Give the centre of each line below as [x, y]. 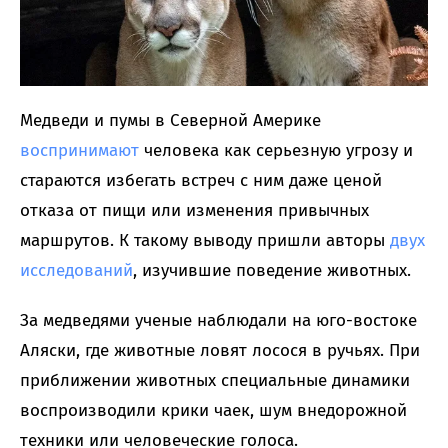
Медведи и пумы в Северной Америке [170, 120]
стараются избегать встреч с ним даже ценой [201, 180]
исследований [76, 270]
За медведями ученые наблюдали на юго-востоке [218, 320]
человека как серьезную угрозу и [276, 150]
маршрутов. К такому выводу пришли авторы [205, 240]
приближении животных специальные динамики [215, 380]
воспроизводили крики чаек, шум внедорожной [213, 410]
